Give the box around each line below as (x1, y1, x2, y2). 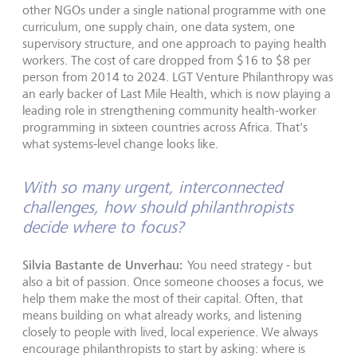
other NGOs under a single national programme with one (22, 2, 326, 18)
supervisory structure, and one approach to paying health (22, 36, 327, 51)
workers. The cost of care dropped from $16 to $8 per (22, 53, 311, 68)
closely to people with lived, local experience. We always (22, 324, 318, 339)
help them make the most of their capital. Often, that (22, 291, 303, 306)
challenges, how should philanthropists (22, 198, 293, 217)
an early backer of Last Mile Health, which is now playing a (22, 86, 331, 101)
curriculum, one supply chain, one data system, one (22, 19, 295, 34)
